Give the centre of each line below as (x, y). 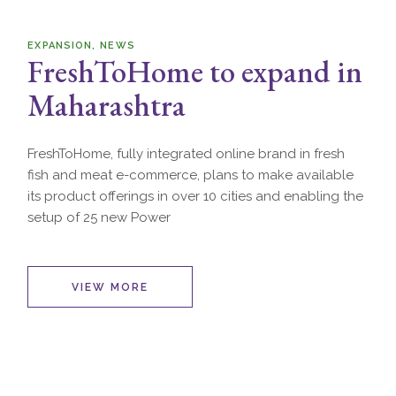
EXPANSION (60, 45)
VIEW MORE (110, 287)
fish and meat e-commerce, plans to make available (191, 175)
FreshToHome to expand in (195, 71)
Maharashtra (107, 105)
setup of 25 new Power (99, 217)
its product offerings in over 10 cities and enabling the (196, 196)
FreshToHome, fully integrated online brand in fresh (187, 154)
